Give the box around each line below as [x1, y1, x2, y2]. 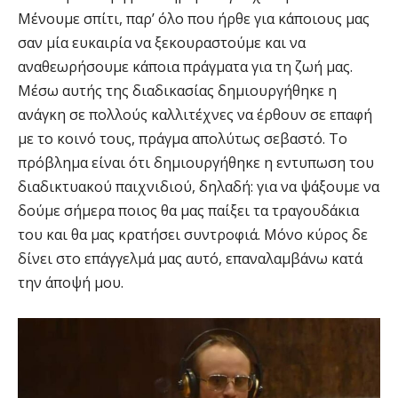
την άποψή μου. [18, 272, 123, 292]
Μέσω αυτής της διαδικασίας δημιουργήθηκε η [18, 80, 337, 100]
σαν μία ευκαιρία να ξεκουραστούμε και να [18, 32, 306, 52]
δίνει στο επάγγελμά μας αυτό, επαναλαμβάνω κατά [18, 248, 362, 268]
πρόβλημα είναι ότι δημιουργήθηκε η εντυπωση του [18, 152, 374, 172]
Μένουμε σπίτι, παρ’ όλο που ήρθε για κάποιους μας [18, 8, 370, 28]
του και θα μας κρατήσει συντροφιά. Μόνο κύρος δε [18, 224, 368, 244]
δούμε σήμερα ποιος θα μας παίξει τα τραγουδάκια [18, 200, 359, 220]
